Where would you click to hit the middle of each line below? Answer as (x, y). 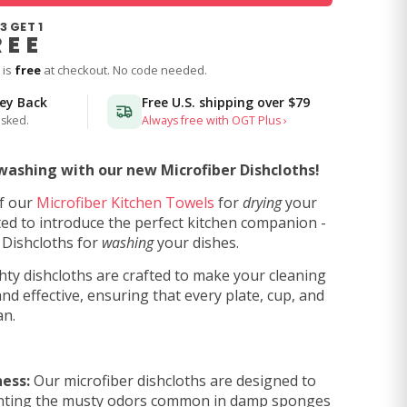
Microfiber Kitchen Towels (125, 203)
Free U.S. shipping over (214, 102)
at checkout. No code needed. (124, 70)
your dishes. (196, 243)
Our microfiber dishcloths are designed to (173, 381)
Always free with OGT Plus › (214, 120)
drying (262, 203)
